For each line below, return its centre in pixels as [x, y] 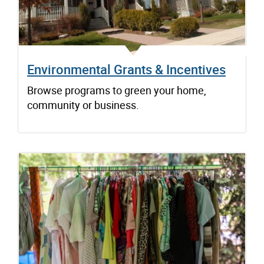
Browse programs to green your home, [117, 90]
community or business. [83, 105]
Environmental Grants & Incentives [126, 70]
